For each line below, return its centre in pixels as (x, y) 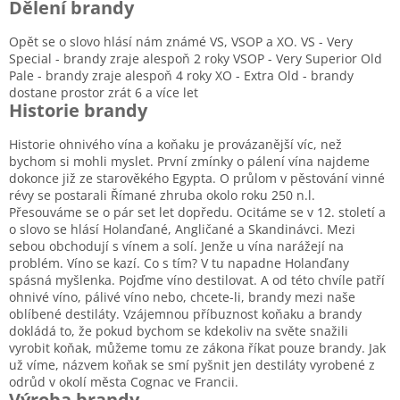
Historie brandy (78, 111)
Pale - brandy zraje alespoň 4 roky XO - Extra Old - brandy (181, 76)
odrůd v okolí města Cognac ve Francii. (124, 381)
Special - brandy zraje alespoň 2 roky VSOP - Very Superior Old (196, 59)
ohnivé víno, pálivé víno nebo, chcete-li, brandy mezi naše (182, 296)
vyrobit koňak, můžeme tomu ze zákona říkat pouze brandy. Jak (197, 347)
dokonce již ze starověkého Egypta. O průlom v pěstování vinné (197, 178)
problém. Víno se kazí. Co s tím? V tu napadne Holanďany (179, 262)
